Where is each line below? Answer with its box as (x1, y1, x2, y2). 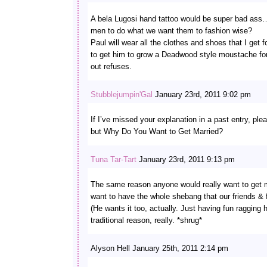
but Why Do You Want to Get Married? (91, 127, 223, 136)
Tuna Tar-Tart (91, 155, 136, 164)
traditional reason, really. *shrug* (91, 216, 202, 225)
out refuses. (91, 62, 132, 71)
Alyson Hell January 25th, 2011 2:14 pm (91, 244, 228, 253)
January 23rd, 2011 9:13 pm (136, 155, 235, 164)
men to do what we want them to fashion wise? (91, 26, 252, 35)
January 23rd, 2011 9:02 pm (153, 90, 251, 99)
